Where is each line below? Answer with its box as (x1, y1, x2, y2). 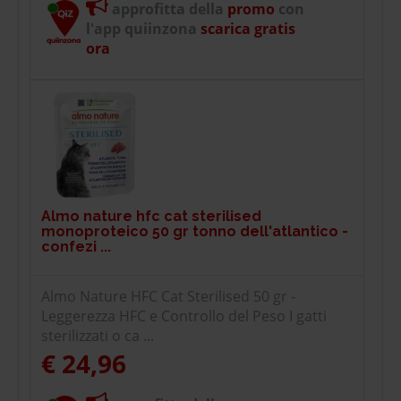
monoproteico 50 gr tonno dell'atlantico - (41, 222, 348, 240)
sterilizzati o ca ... (41, 325, 154, 346)
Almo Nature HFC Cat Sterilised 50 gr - (41, 286, 295, 306)
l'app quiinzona (86, 18, 197, 38)
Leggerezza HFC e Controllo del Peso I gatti (41, 305, 327, 326)
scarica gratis (197, 18, 295, 38)
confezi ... (41, 237, 111, 255)
